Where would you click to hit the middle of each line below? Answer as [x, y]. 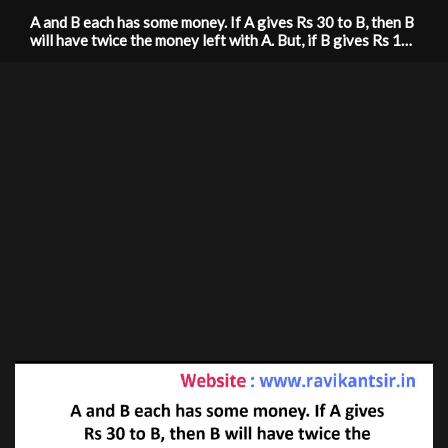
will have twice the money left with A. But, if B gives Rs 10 [219, 40]
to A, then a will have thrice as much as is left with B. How [216, 58]
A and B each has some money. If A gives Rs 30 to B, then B [221, 22]
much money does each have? [125, 76]
